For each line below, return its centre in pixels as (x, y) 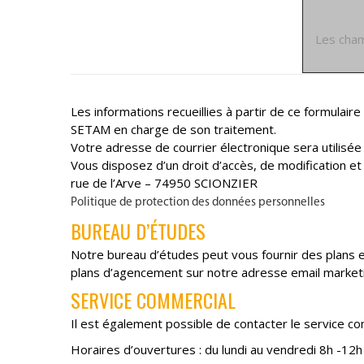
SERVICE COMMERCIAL (153, 300)
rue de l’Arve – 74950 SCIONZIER (164, 183)
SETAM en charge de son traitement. (173, 130)
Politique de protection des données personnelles (198, 203)
